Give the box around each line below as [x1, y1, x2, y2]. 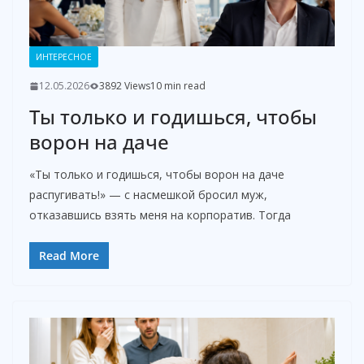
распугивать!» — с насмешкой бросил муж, [29, 187, 267, 203]
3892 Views [99, 79, 150, 93]
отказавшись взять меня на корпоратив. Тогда [29, 207, 291, 223]
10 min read [150, 79, 206, 93]
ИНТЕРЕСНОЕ [36, 51, 92, 63]
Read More [39, 248, 99, 264]
